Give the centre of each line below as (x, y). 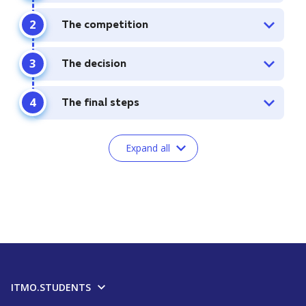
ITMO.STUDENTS (52, 288)
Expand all (148, 148)
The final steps (100, 103)
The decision (94, 64)
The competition (105, 25)
